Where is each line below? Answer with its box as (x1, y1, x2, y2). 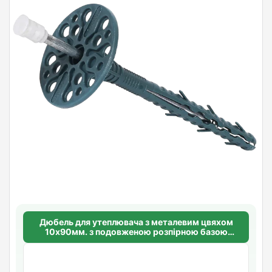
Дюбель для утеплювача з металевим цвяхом (39, 216, 233, 227)
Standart (118, 236, 154, 246)
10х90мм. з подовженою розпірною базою (44, 226, 228, 237)
